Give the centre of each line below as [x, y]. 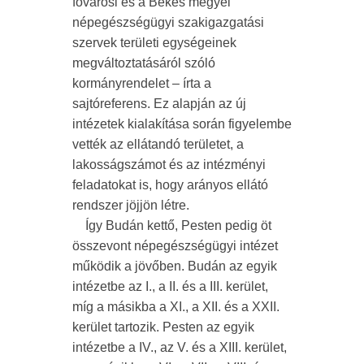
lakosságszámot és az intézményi [169, 165]
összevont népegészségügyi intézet [175, 246]
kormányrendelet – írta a [142, 83]
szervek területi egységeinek [154, 43]
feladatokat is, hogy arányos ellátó [170, 185]
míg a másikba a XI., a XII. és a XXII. [176, 307]
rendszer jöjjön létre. [131, 205]
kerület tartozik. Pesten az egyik [163, 327]
